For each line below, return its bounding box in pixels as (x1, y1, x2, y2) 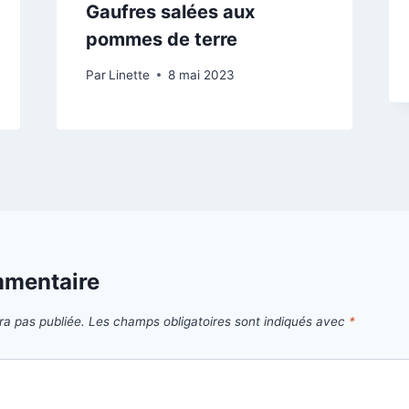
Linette (108, 67, 150, 82)
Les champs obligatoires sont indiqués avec (89, 314, 349, 330)
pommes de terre (85, 28, 237, 51)
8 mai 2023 (167, 67, 235, 82)
